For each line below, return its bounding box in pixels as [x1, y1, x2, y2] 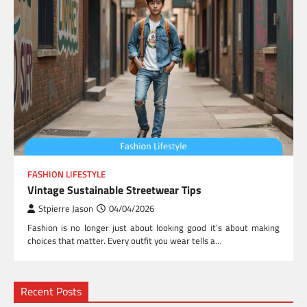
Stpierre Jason [38, 202, 93, 216]
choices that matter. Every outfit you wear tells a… [27, 234, 221, 248]
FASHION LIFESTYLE [27, 168, 106, 182]
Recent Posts [21, 283, 82, 300]
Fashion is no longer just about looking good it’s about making [27, 221, 280, 235]
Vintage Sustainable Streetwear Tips [27, 182, 201, 199]
